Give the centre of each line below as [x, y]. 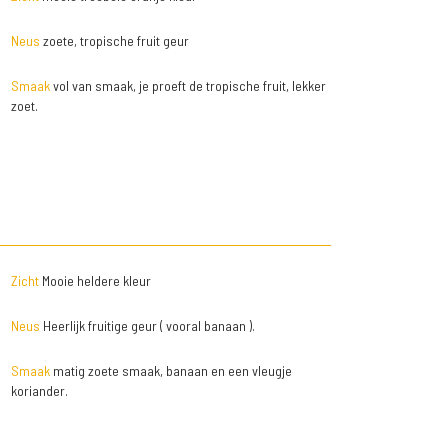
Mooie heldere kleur [94, 280]
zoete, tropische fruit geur [114, 40]
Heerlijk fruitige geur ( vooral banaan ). [147, 325]
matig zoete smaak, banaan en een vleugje [170, 370]
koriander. [39, 390]
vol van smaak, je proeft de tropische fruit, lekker [187, 85]
